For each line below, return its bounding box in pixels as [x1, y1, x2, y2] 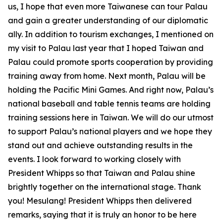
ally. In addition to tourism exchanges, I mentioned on [8, 29, 214, 39]
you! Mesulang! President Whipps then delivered [8, 196, 192, 206]
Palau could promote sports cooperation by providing [8, 57, 213, 67]
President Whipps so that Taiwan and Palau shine [8, 168, 195, 178]
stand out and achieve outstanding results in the [8, 140, 193, 150]
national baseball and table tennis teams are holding [8, 99, 211, 109]
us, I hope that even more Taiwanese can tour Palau [8, 1, 208, 11]
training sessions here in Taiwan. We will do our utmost [8, 112, 214, 122]
